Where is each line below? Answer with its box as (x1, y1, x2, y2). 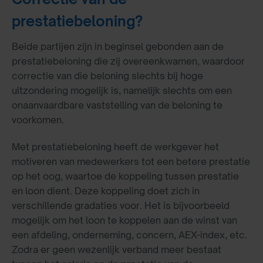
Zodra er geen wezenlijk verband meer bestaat (12, 243, 221, 255)
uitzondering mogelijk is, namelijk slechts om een (12, 84, 232, 96)
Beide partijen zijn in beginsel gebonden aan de (12, 40, 224, 52)
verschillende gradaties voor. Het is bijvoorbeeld (12, 199, 230, 211)
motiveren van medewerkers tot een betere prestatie (12, 155, 250, 167)
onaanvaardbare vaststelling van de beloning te (12, 99, 222, 111)
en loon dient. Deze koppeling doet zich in (12, 184, 200, 197)
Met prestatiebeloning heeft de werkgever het (12, 140, 219, 153)
